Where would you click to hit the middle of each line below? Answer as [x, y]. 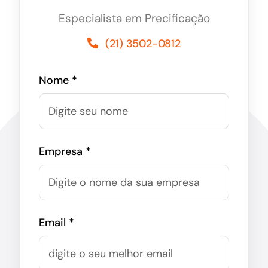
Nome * [58, 80]
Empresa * [65, 151]
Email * [56, 222]
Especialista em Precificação [134, 18]
